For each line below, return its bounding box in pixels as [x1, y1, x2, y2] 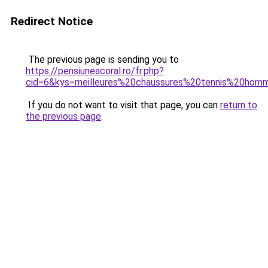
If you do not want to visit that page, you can [26, 99, 220, 111]
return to [220, 99, 257, 111]
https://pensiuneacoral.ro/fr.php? [26, 65, 164, 77]
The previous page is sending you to [26, 54, 179, 65]
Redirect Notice [11, 14, 93, 28]
